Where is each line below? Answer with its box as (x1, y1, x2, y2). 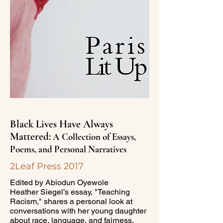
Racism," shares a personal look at (10, 197, 132, 206)
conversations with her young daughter (10, 206, 146, 216)
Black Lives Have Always (10, 118, 113, 130)
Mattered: (10, 130, 51, 143)
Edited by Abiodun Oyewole (10, 178, 111, 187)
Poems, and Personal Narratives (10, 143, 126, 155)
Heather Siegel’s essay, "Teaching (10, 187, 130, 197)
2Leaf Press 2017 (10, 161, 84, 172)
